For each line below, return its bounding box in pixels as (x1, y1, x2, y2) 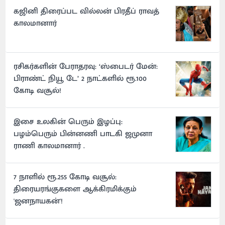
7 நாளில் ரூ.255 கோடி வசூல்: (14, 170, 117, 184)
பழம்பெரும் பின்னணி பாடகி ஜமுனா (14, 127, 153, 141)
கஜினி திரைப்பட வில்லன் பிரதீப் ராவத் (14, 5, 160, 19)
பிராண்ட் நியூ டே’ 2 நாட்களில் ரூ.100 (14, 72, 147, 86)
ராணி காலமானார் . (14, 139, 85, 153)
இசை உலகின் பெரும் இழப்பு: (14, 115, 123, 129)
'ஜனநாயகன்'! (14, 194, 63, 208)
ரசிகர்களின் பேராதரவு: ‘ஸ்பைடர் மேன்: (14, 60, 158, 74)
